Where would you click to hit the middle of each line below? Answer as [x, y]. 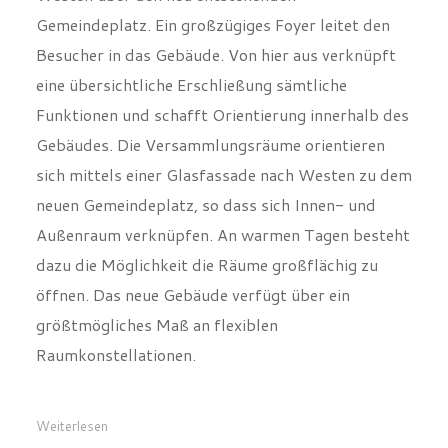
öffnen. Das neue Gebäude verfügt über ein [192, 298]
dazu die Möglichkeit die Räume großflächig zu [206, 268]
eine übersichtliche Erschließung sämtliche [191, 88]
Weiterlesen [71, 429]
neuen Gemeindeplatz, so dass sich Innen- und [205, 208]
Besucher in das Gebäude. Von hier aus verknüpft [215, 58]
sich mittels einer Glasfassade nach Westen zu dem [223, 178]
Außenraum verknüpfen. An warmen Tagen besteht [222, 238]
